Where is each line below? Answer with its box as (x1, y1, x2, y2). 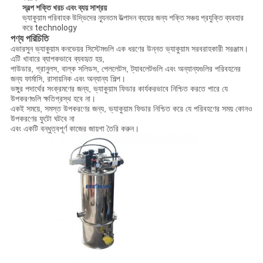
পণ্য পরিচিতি (10, 33, 49, 44)
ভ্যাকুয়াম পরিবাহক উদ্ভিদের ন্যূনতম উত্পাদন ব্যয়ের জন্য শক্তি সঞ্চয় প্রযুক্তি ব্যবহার (22, 13, 244, 23)
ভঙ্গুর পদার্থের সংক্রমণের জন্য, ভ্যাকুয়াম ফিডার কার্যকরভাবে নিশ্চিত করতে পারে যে (10, 84, 228, 94)
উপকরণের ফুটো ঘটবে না (10, 114, 75, 124)
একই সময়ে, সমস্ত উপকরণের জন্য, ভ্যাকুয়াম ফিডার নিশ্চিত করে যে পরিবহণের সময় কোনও (10, 104, 252, 114)
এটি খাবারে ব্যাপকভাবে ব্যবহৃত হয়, (10, 54, 104, 64)
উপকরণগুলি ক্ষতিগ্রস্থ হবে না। (10, 94, 96, 104)
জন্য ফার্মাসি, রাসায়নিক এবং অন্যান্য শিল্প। (10, 74, 126, 84)
